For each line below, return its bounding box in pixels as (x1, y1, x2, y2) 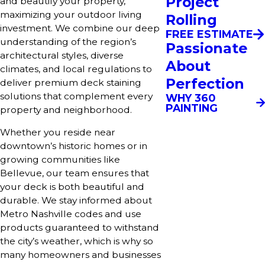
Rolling (166, 11, 217, 28)
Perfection (166, 75, 244, 92)
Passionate (166, 39, 247, 57)
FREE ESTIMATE (166, 28, 253, 41)
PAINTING (166, 101, 218, 114)
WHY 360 (166, 91, 215, 104)
